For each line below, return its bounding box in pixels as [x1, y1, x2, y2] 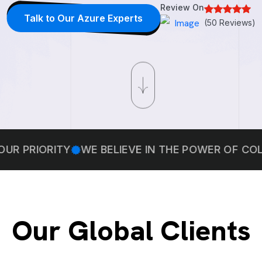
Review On [160, 2, 204, 12]
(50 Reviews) [204, 18, 256, 27]
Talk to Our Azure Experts [24, 12, 143, 24]
